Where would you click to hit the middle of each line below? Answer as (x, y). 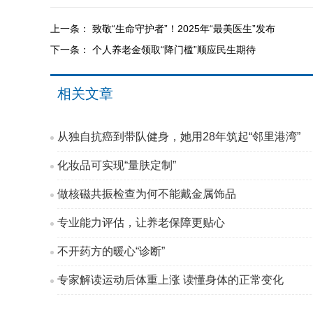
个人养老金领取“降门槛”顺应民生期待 (174, 50)
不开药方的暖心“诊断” (111, 251)
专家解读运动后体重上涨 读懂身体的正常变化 (170, 280)
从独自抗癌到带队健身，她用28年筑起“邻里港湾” (179, 137)
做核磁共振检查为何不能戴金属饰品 (147, 194)
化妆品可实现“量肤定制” (117, 165)
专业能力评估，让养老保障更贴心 (141, 223)
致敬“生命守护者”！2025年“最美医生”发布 (184, 29)
